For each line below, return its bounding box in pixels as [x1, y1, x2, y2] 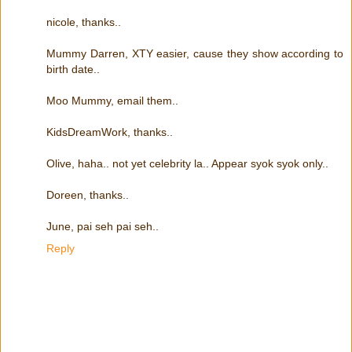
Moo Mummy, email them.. [46, 94, 178, 108]
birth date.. [46, 63, 100, 76]
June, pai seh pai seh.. [46, 220, 159, 233]
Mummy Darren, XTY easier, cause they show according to [46, 47, 343, 60]
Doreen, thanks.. [46, 189, 129, 202]
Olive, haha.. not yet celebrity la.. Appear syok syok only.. [46, 157, 328, 170]
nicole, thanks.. [46, 16, 121, 29]
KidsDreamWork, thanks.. [46, 126, 173, 139]
